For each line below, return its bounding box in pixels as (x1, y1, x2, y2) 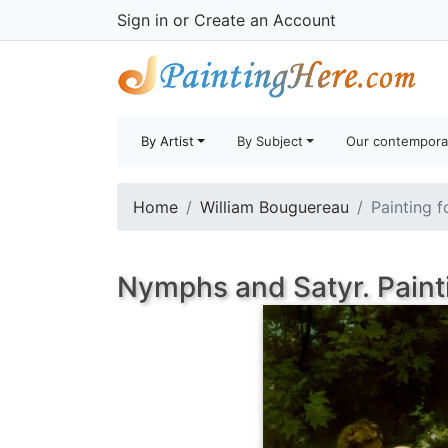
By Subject (237, 133, 304, 149)
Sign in (117, 10, 168, 30)
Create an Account (194, 10, 336, 30)
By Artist (141, 133, 194, 149)
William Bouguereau (200, 197, 349, 217)
